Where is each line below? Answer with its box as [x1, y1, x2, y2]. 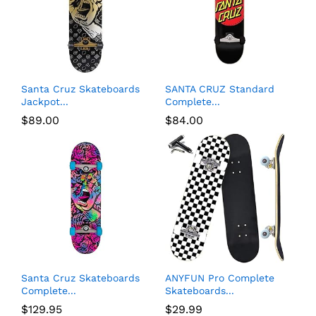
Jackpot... [21, 96, 68, 108]
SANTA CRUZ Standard [165, 83, 274, 95]
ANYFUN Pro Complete [165, 272, 274, 284]
